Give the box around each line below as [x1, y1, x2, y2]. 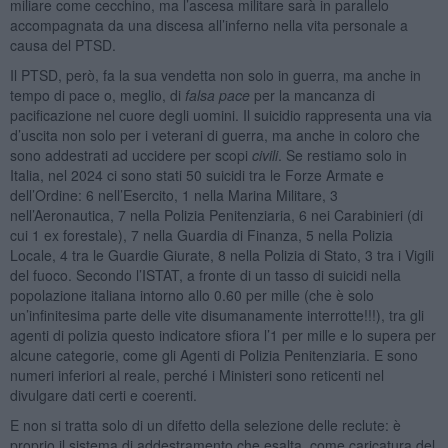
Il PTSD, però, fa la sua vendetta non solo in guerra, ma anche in [9, 64, 421, 85]
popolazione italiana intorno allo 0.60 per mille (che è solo [9, 284, 374, 305]
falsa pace [184, 84, 250, 105]
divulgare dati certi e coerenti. [9, 384, 197, 405]
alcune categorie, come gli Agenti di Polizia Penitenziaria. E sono [9, 344, 418, 365]
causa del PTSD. [9, 34, 116, 55]
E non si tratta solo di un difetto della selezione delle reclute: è [9, 414, 401, 435]
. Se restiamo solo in [277, 144, 407, 165]
